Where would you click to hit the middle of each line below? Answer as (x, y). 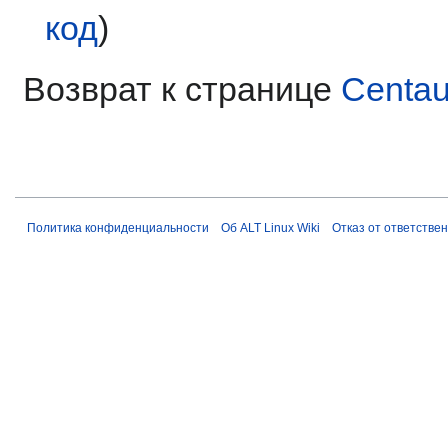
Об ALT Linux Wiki (270, 227)
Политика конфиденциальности (118, 227)
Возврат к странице (182, 88)
